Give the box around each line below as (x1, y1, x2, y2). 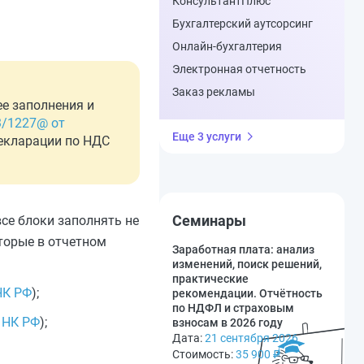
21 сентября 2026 (205, 331, 298, 344)
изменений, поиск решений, (172, 258, 322, 271)
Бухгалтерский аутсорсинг (172, 17, 313, 30)
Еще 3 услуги (172, 130, 241, 143)
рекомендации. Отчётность (172, 287, 323, 300)
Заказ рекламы (172, 85, 255, 98)
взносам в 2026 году (172, 316, 283, 329)
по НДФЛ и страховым (172, 301, 294, 314)
